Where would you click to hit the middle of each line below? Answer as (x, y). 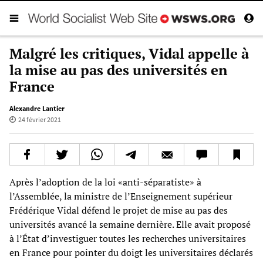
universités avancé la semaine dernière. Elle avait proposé (130, 224)
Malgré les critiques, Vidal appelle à (129, 53)
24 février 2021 (39, 119)
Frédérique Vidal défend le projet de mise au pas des (119, 210)
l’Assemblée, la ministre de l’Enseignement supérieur (121, 196)
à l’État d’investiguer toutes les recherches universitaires (128, 238)
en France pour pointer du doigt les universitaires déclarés (131, 252)
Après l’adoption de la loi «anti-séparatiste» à (105, 182)
